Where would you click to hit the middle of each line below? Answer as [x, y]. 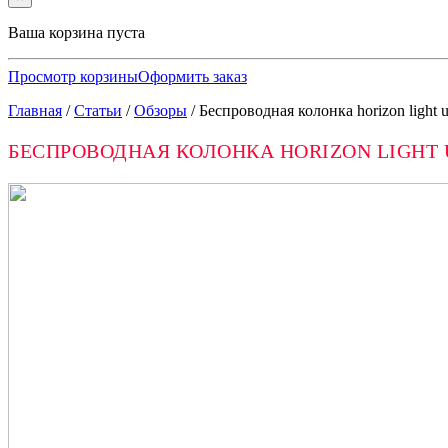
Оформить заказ [192, 76]
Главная [35, 110]
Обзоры [160, 110]
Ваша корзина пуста [76, 32]
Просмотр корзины [73, 76]
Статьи [98, 110]
